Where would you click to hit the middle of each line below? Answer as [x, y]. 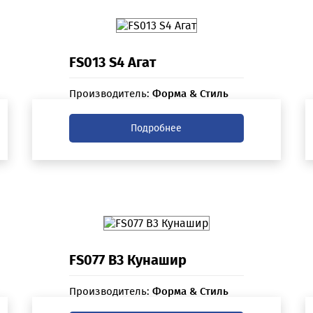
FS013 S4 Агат [112, 63]
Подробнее [156, 129]
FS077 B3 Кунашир [128, 260]
